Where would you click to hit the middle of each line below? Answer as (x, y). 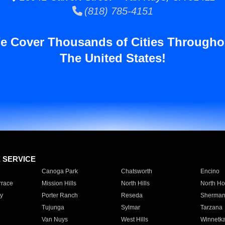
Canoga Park (60, 171)
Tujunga (53, 207)
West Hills (134, 219)
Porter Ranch (60, 195)
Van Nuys (54, 219)
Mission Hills (59, 183)
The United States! (113, 58)
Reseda (132, 195)
